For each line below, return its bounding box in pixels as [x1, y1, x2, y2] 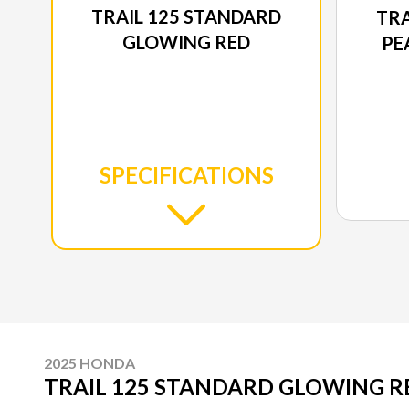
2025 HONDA [44, 354, 135, 372]
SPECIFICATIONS [99, 162, 274, 189]
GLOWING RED [122, 31, 250, 54]
